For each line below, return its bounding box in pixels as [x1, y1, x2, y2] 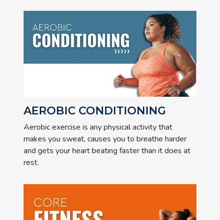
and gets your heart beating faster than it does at [24, 145, 191, 156]
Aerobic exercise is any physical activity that [24, 122, 172, 133]
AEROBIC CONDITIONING [24, 104, 166, 117]
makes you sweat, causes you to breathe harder [24, 134, 187, 144]
